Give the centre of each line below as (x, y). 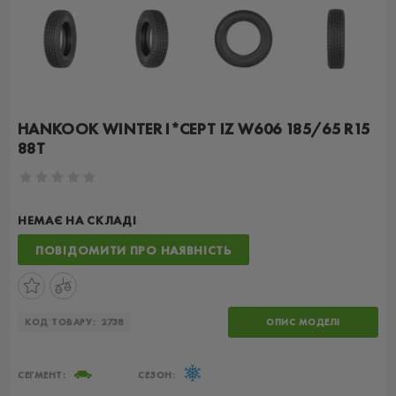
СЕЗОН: (156, 375)
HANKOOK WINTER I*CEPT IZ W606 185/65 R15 (194, 129)
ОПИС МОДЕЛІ (303, 322)
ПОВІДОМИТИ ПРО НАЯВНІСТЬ (133, 250)
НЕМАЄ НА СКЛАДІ (77, 220)
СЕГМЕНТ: (42, 375)
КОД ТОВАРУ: (61, 322)
